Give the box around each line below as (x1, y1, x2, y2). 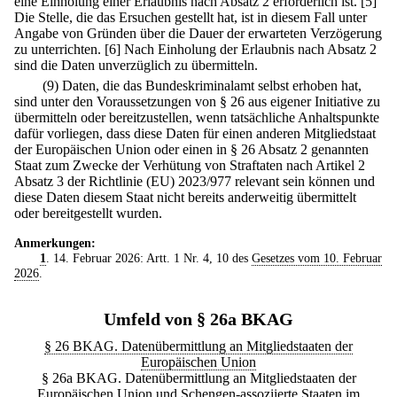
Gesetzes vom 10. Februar (251, 251, 382, 266)
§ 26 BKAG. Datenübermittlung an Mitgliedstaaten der (44, 339, 353, 354)
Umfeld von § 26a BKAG (104, 309, 293, 330)
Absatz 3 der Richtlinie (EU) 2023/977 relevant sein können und (14, 174, 375, 190)
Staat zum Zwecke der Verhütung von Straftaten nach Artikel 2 (14, 158, 365, 174)
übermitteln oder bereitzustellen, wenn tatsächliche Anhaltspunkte (14, 110, 379, 126)
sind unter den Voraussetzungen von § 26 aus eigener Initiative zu (14, 94, 380, 110)
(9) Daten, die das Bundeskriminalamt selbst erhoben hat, (43, 78, 362, 94)
